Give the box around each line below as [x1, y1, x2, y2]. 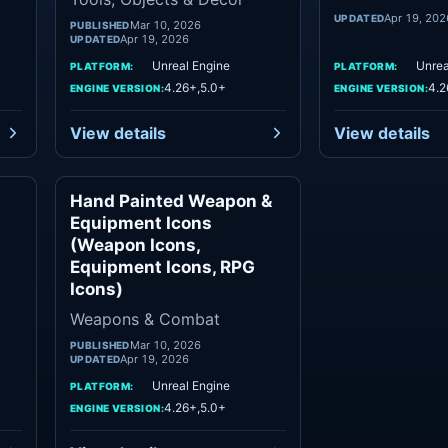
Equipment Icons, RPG [70, 257, 255, 277]
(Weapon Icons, [70, 235, 200, 255]
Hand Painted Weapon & [70, 191, 272, 211]
